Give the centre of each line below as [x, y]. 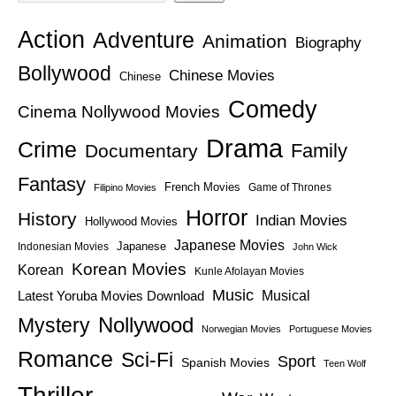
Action [51, 39]
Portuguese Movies [331, 328]
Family [319, 150]
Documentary [141, 150]
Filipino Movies [125, 187]
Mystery [54, 325]
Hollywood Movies [131, 221]
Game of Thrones [290, 187]
